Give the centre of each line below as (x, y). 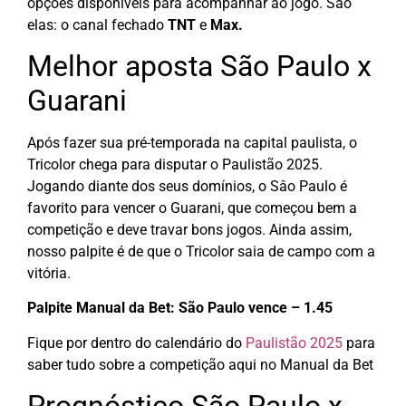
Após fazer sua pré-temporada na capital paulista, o (192, 142)
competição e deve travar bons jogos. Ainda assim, (189, 229)
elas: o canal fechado (97, 24)
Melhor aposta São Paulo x (199, 66)
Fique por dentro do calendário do (136, 343)
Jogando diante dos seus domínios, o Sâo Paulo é (187, 186)
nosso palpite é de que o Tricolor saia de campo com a (201, 251)
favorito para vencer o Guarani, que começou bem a (192, 208)
